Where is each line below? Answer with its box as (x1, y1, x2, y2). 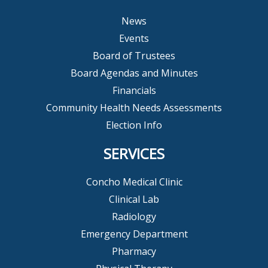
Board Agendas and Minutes (70, 66, 198, 80)
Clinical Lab (109, 192, 159, 206)
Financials (112, 83, 156, 97)
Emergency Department (80, 227, 188, 240)
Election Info (106, 118, 162, 132)
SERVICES (103, 143, 165, 163)
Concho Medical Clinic (86, 175, 182, 188)
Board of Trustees (93, 48, 175, 62)
